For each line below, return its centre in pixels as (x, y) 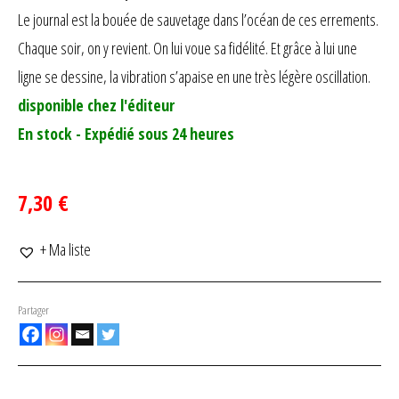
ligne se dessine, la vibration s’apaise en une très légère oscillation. (194, 77)
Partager (33, 310)
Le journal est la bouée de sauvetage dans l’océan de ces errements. (198, 20)
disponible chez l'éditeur (96, 105)
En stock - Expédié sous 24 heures (126, 134)
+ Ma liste (65, 249)
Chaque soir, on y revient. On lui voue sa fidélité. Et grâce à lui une (187, 48)
